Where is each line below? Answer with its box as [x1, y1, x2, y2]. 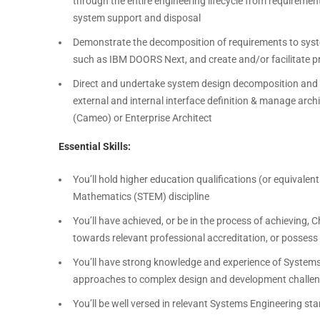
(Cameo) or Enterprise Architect [73, 112, 212, 124]
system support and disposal [73, 12, 201, 24]
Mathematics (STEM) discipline [73, 191, 209, 202]
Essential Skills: [59, 141, 131, 152]
